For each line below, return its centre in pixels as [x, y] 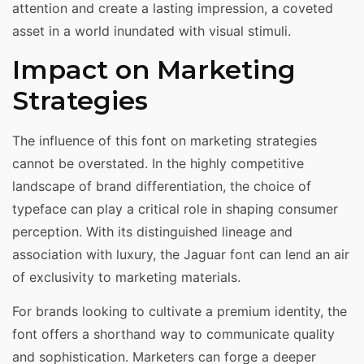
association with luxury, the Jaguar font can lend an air [181, 254]
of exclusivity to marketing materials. [126, 277]
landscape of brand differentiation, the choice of [162, 186]
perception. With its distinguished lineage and [152, 231]
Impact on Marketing [154, 69]
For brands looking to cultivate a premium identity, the [180, 312]
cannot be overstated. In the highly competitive [158, 163]
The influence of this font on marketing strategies [165, 140]
